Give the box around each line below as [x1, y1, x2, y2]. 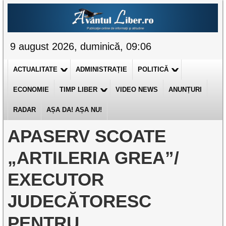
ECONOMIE [13, 86, 49, 93]
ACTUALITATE [13, 66, 58, 73]
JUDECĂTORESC [8, 191, 152, 211]
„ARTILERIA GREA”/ [8, 148, 180, 167]
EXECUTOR [8, 169, 104, 189]
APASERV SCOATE [8, 126, 166, 146]
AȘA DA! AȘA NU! [46, 106, 102, 114]
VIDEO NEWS [116, 86, 158, 93]
